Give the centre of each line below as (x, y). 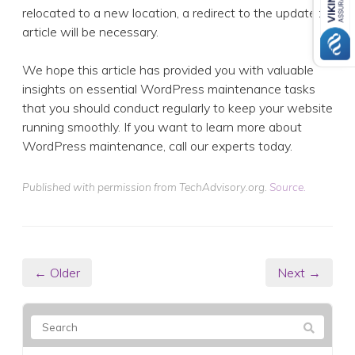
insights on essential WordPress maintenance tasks (169, 89)
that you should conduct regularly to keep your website (177, 108)
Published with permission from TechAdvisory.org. (146, 187)
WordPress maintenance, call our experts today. (157, 146)
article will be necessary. (90, 32)
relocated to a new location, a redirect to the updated (173, 13)
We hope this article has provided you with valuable (168, 70)
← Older (57, 273)
